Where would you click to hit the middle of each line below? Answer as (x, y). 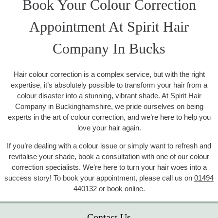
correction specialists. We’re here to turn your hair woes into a (109, 167)
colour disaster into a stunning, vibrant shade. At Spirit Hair (109, 96)
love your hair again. (109, 128)
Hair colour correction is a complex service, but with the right (109, 74)
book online (125, 189)
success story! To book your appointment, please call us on (99, 178)
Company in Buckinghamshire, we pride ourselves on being (109, 107)
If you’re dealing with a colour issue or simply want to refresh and (109, 146)
